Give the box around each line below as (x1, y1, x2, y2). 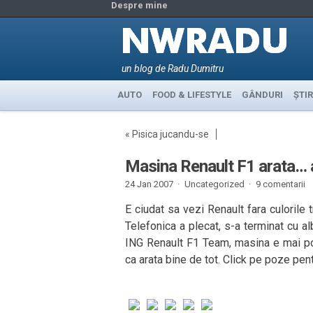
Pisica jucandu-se (131, 129, 209, 140)
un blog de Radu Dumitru (121, 63, 224, 74)
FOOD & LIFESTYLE (152, 89, 231, 100)
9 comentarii (255, 179, 305, 189)
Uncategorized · (184, 179, 251, 189)
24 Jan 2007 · (124, 179, 180, 189)
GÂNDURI (241, 89, 283, 100)
